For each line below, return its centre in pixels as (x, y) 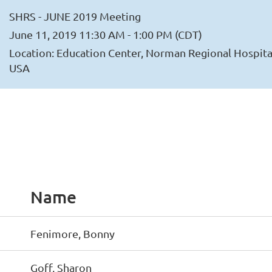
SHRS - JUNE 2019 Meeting (75, 16)
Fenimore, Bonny (73, 233)
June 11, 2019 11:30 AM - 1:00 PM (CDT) (106, 34)
